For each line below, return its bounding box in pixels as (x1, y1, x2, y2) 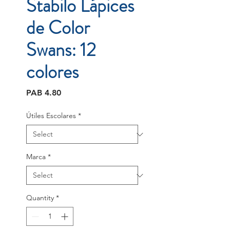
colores (26, 59, 79, 86)
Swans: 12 (26, 36, 96, 64)
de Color (26, 14, 90, 42)
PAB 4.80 (26, 88, 61, 98)
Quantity (26, 193, 54, 203)
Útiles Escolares (26, 111, 76, 121)
